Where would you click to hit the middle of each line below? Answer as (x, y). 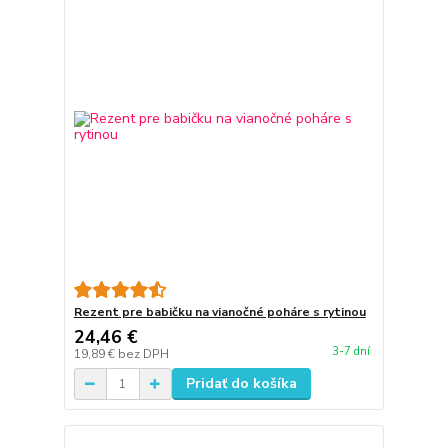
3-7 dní (350, 352)
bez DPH (143, 354)
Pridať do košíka (241, 383)
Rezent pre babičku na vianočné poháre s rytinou (219, 312)
